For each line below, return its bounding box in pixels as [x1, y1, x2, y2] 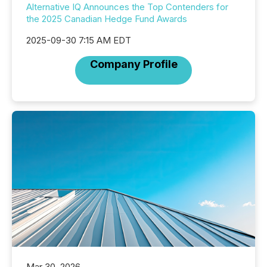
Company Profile [89, 58, 178, 70]
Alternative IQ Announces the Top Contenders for [26, 1, 228, 13]
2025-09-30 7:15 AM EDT [26, 35, 131, 46]
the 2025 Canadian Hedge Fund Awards [26, 13, 187, 24]
